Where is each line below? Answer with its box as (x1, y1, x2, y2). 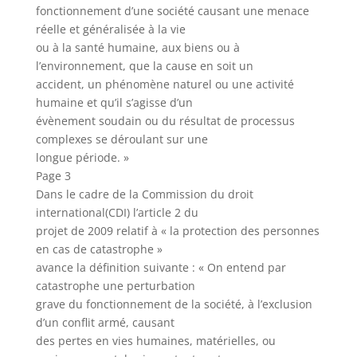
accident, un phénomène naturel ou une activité (35, 76, 294, 92)
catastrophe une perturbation (35, 278, 195, 293)
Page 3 (35, 168, 71, 183)
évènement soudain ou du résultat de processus (35, 113, 295, 128)
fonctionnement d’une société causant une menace (35, 3, 309, 18)
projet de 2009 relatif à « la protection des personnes (35, 223, 320, 238)
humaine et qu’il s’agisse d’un (35, 95, 193, 110)
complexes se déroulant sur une (35, 131, 208, 147)
